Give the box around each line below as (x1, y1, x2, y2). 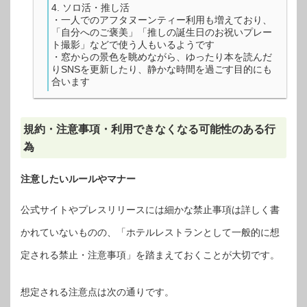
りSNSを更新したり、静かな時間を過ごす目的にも (51, 64, 272, 75)
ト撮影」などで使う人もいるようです (51, 39, 214, 51)
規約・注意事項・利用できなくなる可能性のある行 (23, 123, 275, 136)
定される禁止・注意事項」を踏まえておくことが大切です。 (21, 249, 280, 261)
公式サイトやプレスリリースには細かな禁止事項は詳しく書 (21, 204, 280, 216)
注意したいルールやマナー (21, 173, 136, 184)
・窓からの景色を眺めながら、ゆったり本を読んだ (51, 51, 272, 63)
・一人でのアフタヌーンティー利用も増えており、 (51, 14, 272, 26)
